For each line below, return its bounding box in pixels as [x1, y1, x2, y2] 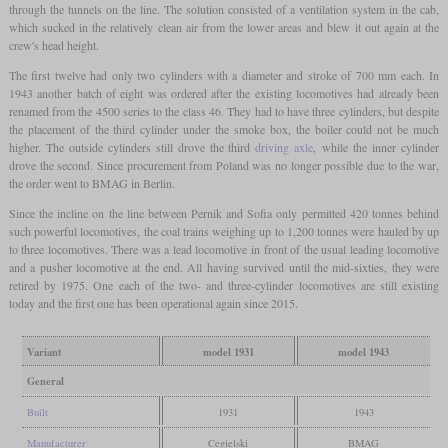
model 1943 [338, 344, 390, 361]
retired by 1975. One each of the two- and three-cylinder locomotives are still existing [8, 277, 440, 294]
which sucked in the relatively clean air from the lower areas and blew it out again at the [8, 19, 440, 36]
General [26, 373, 64, 390]
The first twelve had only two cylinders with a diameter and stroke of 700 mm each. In [8, 67, 440, 84]
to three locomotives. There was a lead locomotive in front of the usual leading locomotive [8, 241, 440, 258]
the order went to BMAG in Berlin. [8, 175, 175, 192]
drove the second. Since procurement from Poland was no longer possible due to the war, [8, 157, 440, 174]
